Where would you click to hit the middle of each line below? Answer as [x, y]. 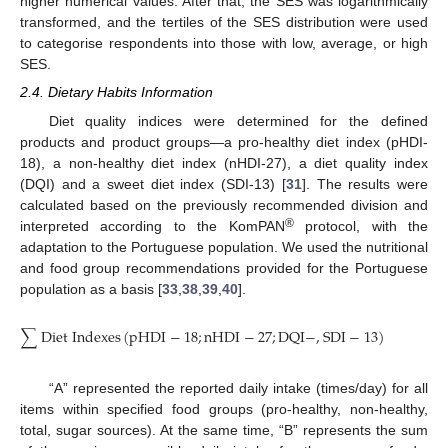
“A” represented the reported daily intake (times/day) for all [238, 387]
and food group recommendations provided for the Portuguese [224, 267]
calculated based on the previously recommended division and [224, 204]
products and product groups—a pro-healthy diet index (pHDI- [224, 141]
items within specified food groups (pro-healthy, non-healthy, [224, 408]
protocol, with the [361, 225]
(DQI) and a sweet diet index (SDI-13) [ [153, 183]
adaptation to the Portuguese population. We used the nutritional [224, 246]
